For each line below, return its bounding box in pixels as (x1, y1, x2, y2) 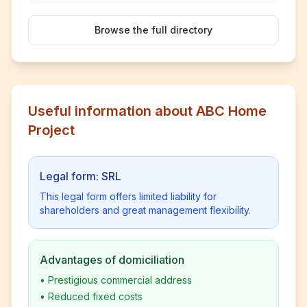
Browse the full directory (95, 24, 212, 36)
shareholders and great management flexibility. (40, 204, 251, 216)
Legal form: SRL (40, 169, 121, 183)
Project (28, 122, 75, 138)
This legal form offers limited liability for (40, 191, 217, 202)
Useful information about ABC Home (28, 103, 267, 119)
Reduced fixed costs (48, 291, 143, 302)
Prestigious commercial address (48, 274, 192, 286)
